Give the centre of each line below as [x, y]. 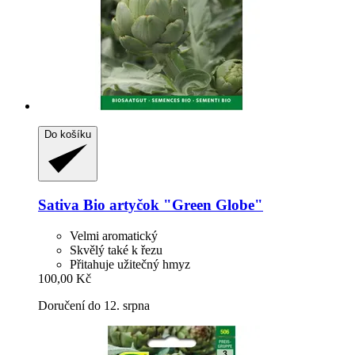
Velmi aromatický [114, 235]
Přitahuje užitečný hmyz [130, 264]
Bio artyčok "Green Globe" [171, 205]
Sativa [59, 205]
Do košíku [68, 135]
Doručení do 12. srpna [94, 305]
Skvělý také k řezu [116, 250]
